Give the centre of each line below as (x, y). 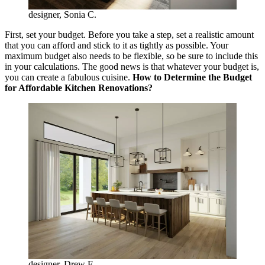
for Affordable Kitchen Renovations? (79, 88)
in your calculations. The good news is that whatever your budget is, (132, 67)
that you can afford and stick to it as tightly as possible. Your (117, 46)
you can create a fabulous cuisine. (69, 77)
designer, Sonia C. (62, 15)
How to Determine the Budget (192, 77)
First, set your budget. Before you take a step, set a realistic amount (129, 35)
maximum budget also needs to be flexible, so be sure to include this (131, 56)
